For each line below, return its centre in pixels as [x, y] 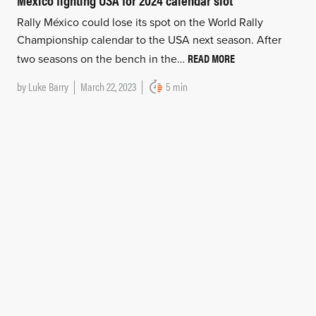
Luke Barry [48, 87]
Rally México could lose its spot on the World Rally [140, 23]
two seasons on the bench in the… [102, 60]
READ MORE [211, 59]
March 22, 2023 [108, 87]
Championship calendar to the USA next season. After [149, 41]
